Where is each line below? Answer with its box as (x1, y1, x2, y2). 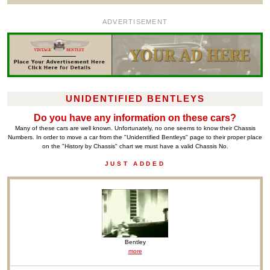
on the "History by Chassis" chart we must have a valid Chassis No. (42, 142, 228, 149)
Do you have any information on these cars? (34, 112, 236, 123)
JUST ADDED (104, 160, 166, 167)
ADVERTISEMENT (102, 18, 168, 26)
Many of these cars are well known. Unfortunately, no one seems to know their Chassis (14, 124, 256, 131)
